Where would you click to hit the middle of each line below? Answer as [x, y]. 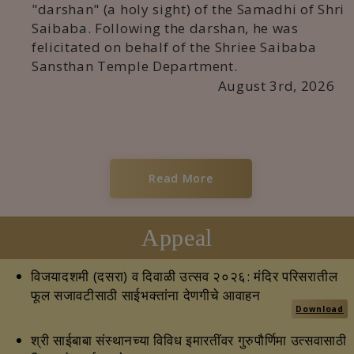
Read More [181, 178]
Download [320, 309]
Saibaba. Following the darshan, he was [165, 28]
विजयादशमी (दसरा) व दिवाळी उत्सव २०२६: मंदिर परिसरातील [185, 276]
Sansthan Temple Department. [135, 66]
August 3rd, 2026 [276, 86]
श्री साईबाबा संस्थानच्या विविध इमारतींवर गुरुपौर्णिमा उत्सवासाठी [189, 340]
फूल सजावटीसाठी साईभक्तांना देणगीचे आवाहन [146, 295]
